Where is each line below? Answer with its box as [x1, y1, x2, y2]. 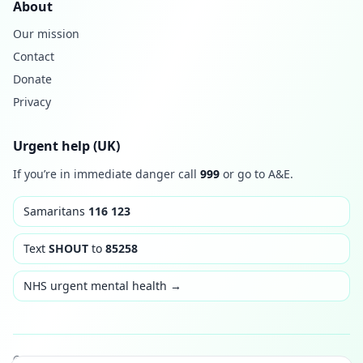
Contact [13, 49, 54, 64]
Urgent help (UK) [13, 137, 120, 155]
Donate [13, 71, 52, 87]
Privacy [13, 94, 51, 109]
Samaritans [23, 203, 88, 219]
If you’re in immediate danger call [13, 166, 200, 181]
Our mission [13, 26, 79, 41]
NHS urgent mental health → [23, 278, 181, 293]
